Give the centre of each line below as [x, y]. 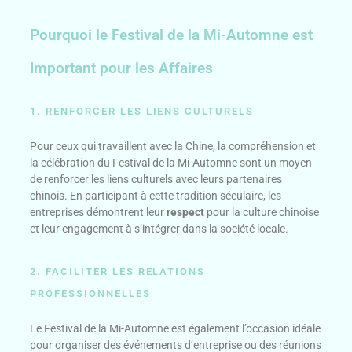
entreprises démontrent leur [99, 213]
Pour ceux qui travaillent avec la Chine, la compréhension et [173, 147]
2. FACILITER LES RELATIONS [118, 272]
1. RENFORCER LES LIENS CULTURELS [142, 112]
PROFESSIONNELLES [90, 294]
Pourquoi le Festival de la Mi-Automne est [172, 35]
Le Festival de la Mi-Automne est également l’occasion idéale [176, 329]
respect [186, 213]
